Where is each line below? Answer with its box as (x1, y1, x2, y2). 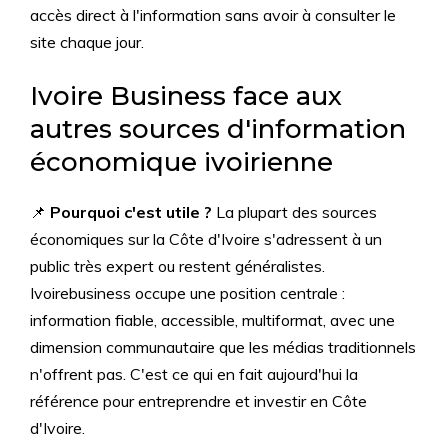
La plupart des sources (212, 202, 377, 223)
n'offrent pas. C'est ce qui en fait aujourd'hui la (30, 364, 358, 385)
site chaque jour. (30, 32, 144, 53)
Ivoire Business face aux (30, 80, 342, 113)
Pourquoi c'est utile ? (50, 202, 212, 223)
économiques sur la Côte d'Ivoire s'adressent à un (30, 229, 382, 250)
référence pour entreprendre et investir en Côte (30, 391, 367, 412)
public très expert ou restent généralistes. (30, 256, 325, 277)
